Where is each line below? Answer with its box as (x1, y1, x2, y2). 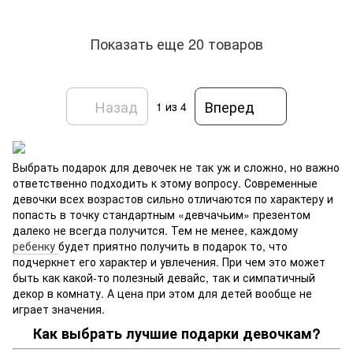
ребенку (13, 237, 58, 254)
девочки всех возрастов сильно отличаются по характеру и (13, 190, 333, 206)
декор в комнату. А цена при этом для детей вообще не (13, 284, 312, 301)
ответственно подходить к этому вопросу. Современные (13, 174, 318, 191)
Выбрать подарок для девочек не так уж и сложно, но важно (13, 158, 340, 175)
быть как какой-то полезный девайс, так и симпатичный (13, 269, 315, 285)
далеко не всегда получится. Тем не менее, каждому (13, 221, 298, 238)
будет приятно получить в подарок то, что (58, 237, 288, 254)
